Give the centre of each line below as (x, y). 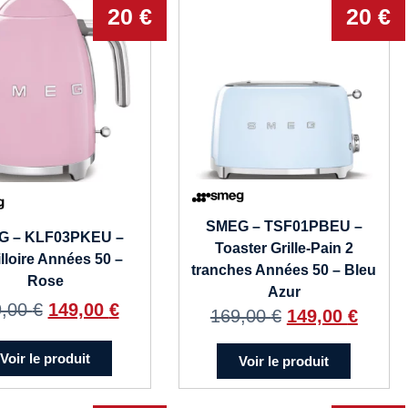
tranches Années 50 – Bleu (284, 270)
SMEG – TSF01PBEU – (284, 227)
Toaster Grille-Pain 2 (284, 249)
